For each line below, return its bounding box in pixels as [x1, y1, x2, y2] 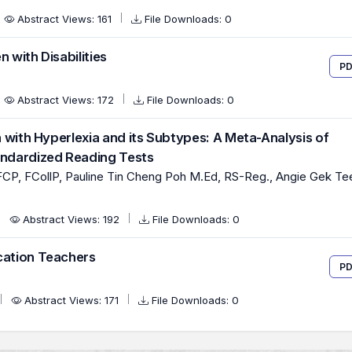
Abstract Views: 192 [23, 213, 123, 225]
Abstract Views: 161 [17, 13, 115, 25]
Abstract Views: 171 [24, 294, 122, 306]
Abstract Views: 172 [17, 93, 117, 106]
